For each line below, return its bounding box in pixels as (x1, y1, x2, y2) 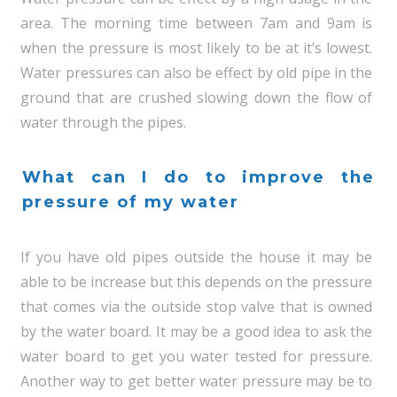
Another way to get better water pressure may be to (20, 371, 373, 391)
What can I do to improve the (22, 167, 375, 187)
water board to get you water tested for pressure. (20, 346, 373, 366)
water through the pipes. (20, 113, 187, 132)
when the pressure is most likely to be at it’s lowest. (20, 38, 373, 58)
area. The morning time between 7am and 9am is (20, 13, 373, 33)
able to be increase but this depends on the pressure (20, 272, 373, 292)
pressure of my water (22, 192, 239, 212)
